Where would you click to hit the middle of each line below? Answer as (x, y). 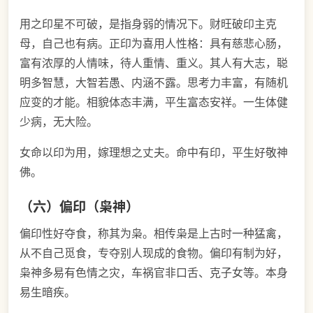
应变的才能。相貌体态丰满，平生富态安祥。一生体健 (154, 102)
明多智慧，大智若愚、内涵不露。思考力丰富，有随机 (154, 83)
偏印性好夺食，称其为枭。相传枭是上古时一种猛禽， (154, 233)
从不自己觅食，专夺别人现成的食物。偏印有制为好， (154, 253)
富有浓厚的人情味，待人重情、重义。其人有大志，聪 (154, 63)
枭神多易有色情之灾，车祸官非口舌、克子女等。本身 (154, 272)
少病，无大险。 (59, 122)
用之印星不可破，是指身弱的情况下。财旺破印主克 (148, 24)
